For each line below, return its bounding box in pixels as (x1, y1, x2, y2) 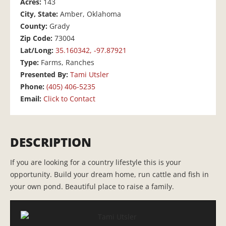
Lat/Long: (20, 45, 55, 55)
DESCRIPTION (10, 134, 91, 151)
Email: (20, 94, 43, 104)
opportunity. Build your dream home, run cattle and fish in (10, 169, 209, 180)
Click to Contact (43, 94, 95, 104)
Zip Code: (20, 33, 54, 43)
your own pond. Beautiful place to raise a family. (10, 182, 174, 192)
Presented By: (20, 70, 70, 80)
